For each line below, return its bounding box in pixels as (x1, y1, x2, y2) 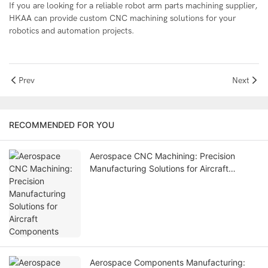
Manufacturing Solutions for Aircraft (90, 163, 229, 174)
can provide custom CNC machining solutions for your (32, 13, 236, 24)
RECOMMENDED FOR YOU (9, 120, 114, 130)
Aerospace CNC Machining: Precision (90, 151, 235, 162)
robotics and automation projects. (9, 26, 134, 36)
